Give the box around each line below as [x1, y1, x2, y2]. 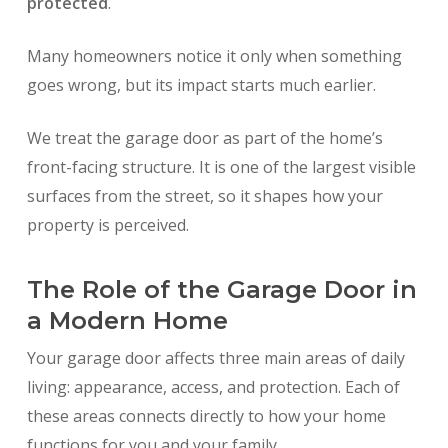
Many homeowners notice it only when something [26, 45, 402, 68]
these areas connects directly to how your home [26, 405, 386, 428]
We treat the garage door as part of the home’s [26, 127, 383, 150]
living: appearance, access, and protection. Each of [26, 376, 400, 399]
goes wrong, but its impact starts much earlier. [26, 74, 376, 97]
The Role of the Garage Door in [26, 275, 417, 305]
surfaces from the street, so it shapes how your [26, 185, 383, 208]
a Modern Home [26, 306, 228, 336]
